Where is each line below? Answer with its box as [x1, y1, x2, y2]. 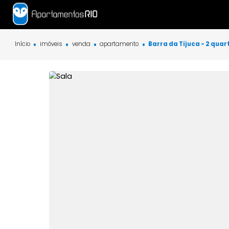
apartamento [111, 44, 154, 54]
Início [16, 44, 34, 54]
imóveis [44, 44, 70, 54]
